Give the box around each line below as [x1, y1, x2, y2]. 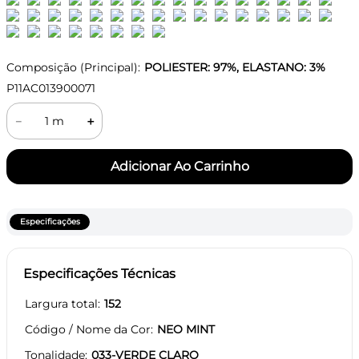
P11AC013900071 [6, 81, 95, 95]
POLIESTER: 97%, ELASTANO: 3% [144, 60, 325, 75]
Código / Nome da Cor [25, 321, 151, 337]
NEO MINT [157, 321, 215, 337]
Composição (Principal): [6, 60, 140, 75]
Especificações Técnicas [23, 265, 175, 281]
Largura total [25, 296, 98, 311]
